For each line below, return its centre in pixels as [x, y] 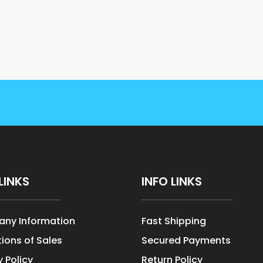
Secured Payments [186, 240]
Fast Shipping [174, 221]
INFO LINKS [172, 181]
